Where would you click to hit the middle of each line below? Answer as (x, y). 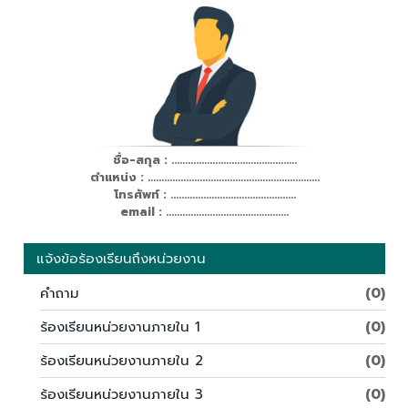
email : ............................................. (204, 211)
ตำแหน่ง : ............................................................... (204, 177)
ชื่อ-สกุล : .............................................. (204, 159)
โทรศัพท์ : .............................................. (204, 194)
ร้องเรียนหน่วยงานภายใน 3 (122, 394)
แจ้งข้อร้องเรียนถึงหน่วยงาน (121, 258)
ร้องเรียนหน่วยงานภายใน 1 (120, 326)
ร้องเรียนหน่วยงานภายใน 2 (122, 360)
